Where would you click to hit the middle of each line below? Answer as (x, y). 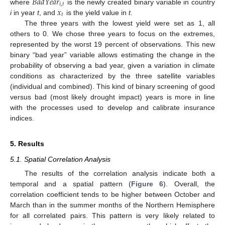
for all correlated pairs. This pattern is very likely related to (113, 216)
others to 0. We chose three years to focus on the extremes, (113, 34)
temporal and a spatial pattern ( (71, 184)
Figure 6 (147, 184)
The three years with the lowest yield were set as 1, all (120, 23)
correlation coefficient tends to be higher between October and (113, 195)
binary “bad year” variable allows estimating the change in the (113, 55)
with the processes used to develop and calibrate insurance (113, 108)
